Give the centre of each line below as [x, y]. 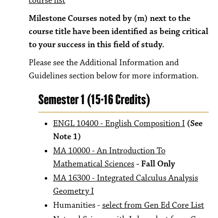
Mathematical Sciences [94, 164]
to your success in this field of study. [98, 45]
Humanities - [78, 205]
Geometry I [73, 191]
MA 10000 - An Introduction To [109, 151]
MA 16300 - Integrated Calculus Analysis [126, 178]
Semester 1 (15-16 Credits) [94, 100]
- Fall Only [156, 164]
